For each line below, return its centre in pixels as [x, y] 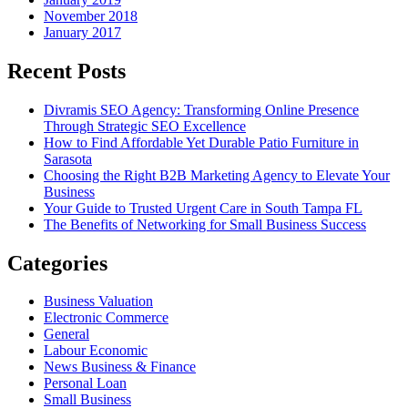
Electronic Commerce [106, 318]
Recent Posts [66, 71]
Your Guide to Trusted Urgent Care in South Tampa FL [203, 208]
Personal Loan [85, 383]
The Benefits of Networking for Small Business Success [205, 224]
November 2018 [91, 15]
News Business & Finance [120, 367]
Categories [57, 263]
